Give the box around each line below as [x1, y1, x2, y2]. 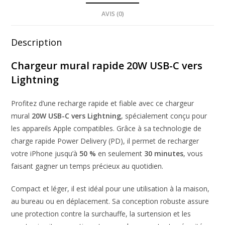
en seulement [96, 148, 145, 158]
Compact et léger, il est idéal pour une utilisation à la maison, [11, 183, 210, 193]
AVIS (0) [101, 9, 124, 18]
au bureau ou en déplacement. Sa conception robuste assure [11, 196, 209, 206]
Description [11, 36, 62, 48]
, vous [183, 148, 203, 158]
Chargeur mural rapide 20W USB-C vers [11, 58, 203, 72]
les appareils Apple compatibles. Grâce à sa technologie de [11, 123, 202, 133]
